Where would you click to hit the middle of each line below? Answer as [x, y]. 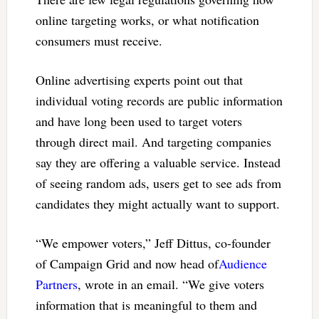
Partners [56, 284]
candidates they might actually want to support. [157, 204]
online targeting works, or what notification [147, 20]
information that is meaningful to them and [146, 305]
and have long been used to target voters [138, 121]
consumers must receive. [99, 41]
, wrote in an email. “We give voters [171, 284]
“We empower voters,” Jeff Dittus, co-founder [153, 243]
